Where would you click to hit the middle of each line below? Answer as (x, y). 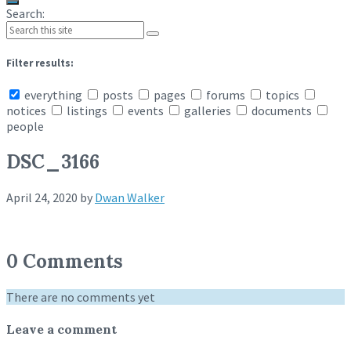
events (146, 111)
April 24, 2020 (42, 198)
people (25, 127)
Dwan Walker (130, 198)
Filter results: (40, 63)
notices (27, 111)
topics (282, 95)
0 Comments (65, 261)
